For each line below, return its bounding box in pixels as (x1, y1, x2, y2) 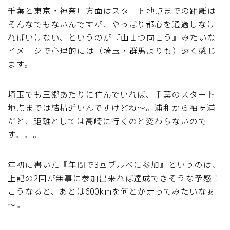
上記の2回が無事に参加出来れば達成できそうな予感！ (8, 171, 221, 183)
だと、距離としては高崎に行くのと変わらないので (8, 114, 207, 126)
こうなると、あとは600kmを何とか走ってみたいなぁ (8, 185, 216, 197)
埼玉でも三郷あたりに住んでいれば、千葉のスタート (8, 88, 216, 100)
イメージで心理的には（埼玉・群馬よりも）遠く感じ (8, 44, 216, 56)
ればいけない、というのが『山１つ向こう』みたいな (8, 31, 216, 43)
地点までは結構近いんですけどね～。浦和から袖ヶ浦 (8, 101, 216, 113)
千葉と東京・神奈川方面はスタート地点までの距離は (8, 4, 216, 16)
